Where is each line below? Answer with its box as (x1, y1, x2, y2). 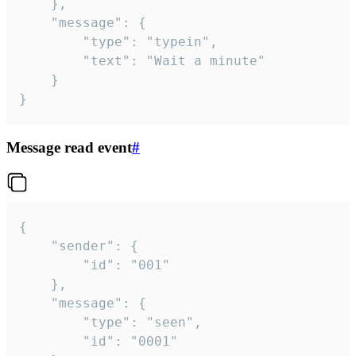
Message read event (6, 139, 132, 157)
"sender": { (19, 238, 51, 253)
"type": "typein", (19, 33, 83, 49)
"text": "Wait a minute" (19, 52, 83, 68)
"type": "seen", (19, 314, 83, 330)
